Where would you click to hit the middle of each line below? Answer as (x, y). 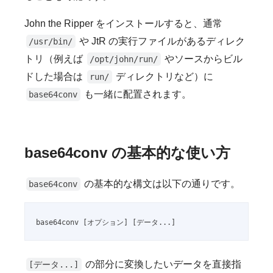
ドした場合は (55, 77)
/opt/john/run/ (124, 59)
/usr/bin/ (51, 42)
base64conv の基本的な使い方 (127, 153)
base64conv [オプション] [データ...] (106, 223)
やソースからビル (203, 59)
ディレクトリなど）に (164, 77)
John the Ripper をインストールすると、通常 (123, 24)
